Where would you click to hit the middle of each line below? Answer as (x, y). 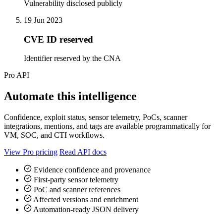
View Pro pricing (31, 152)
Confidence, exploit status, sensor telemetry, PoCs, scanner (96, 117)
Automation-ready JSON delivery (85, 210)
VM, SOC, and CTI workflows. (54, 135)
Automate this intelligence (70, 96)
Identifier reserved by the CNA (72, 58)
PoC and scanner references (76, 190)
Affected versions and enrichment (85, 200)
